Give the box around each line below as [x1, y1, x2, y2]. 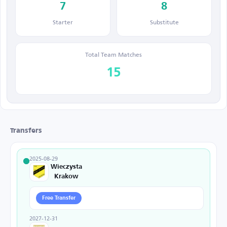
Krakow [54, 173, 79, 180]
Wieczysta [51, 164, 82, 170]
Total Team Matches [85, 49, 142, 60]
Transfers [10, 128, 42, 134]
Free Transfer [42, 195, 75, 201]
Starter [53, 16, 73, 28]
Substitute [149, 16, 179, 28]
